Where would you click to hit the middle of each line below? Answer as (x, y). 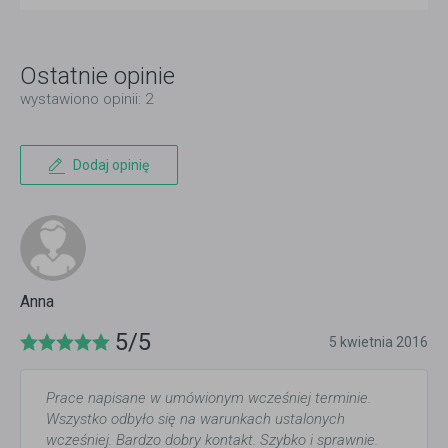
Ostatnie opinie (97, 76)
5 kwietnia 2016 (378, 342)
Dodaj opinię (111, 165)
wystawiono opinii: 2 (86, 99)
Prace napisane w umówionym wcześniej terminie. (208, 398)
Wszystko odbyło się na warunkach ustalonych (195, 419)
